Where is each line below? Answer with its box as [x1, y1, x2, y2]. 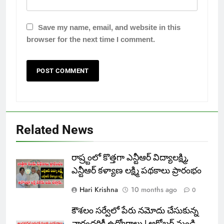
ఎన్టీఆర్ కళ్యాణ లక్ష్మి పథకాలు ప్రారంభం [71, 165, 201, 175]
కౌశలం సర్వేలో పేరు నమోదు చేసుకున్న [71, 205, 198, 215]
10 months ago [131, 184, 177, 194]
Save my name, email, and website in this [38, 20, 180, 34]
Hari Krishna [79, 184, 118, 194]
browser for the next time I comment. [26, 32, 155, 46]
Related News [16, 122, 93, 137]
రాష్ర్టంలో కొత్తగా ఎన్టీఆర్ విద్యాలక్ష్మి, [71, 152, 188, 162]
